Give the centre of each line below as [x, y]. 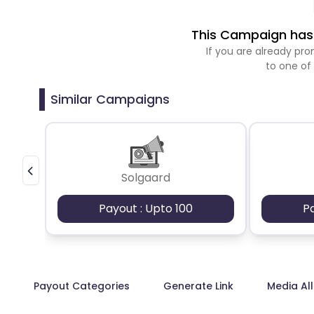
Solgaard [146, 177]
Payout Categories [82, 286]
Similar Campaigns [110, 99]
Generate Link [198, 286]
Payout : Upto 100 [146, 208]
